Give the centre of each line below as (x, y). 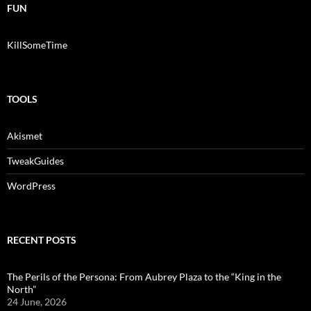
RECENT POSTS (42, 240)
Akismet (25, 136)
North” (22, 289)
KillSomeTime (37, 45)
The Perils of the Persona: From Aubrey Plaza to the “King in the (144, 277)
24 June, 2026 (37, 302)
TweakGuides (35, 161)
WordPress (31, 186)
